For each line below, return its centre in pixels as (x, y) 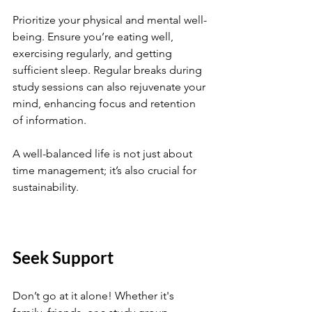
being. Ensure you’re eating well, (94, 37)
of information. (49, 120)
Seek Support (63, 257)
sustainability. (47, 187)
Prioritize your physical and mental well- (110, 20)
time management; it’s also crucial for (106, 170)
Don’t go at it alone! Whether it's (95, 296)
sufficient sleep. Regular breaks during (109, 70)
